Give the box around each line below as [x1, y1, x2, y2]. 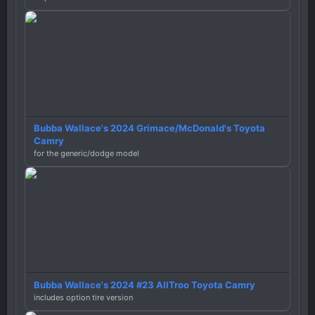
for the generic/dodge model [34, 148, 139, 159]
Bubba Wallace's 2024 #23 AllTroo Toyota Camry [34, 279, 255, 291]
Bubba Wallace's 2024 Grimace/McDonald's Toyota [34, 122, 265, 134]
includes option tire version [34, 292, 133, 303]
